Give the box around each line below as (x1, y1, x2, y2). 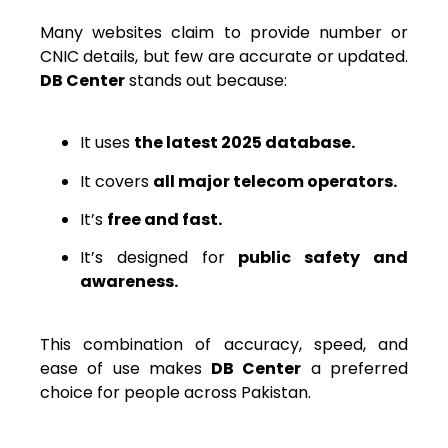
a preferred (301, 356, 409, 380)
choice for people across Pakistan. (40, 380, 311, 404)
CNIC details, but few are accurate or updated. (40, 44, 408, 68)
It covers (80, 169, 153, 193)
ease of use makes (40, 356, 212, 380)
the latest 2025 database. (134, 131, 355, 155)
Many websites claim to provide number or (40, 20, 408, 44)
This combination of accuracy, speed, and (40, 332, 408, 356)
